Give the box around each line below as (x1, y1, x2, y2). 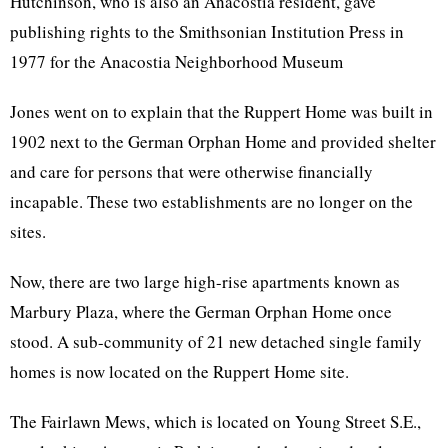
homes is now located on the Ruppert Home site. (10, 360, 349, 383)
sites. (10, 220, 46, 243)
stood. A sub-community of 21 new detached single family (10, 330, 422, 353)
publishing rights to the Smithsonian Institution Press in (10, 20, 404, 43)
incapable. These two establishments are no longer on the (10, 190, 413, 213)
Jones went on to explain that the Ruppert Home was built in (10, 100, 433, 123)
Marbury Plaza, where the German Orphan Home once (10, 300, 392, 323)
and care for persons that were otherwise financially (10, 160, 373, 183)
